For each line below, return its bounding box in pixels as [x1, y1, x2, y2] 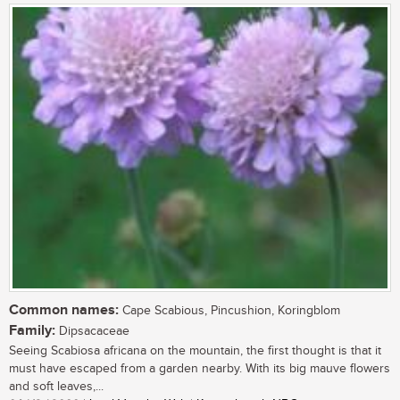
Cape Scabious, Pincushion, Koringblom [119, 303, 340, 318]
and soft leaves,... [9, 379, 104, 394]
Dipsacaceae [55, 323, 129, 338]
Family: [9, 321, 55, 339]
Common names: [9, 301, 119, 319]
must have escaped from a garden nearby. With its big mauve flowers [9, 361, 390, 376]
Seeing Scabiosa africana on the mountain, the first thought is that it [9, 343, 381, 358]
